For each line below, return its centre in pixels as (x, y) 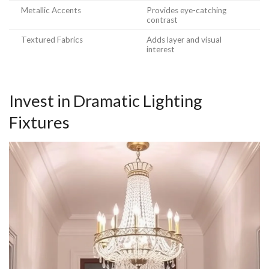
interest (161, 49)
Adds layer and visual (184, 39)
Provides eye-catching (186, 10)
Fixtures (39, 122)
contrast (162, 20)
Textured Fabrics (52, 39)
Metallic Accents (51, 10)
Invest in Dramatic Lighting (106, 101)
